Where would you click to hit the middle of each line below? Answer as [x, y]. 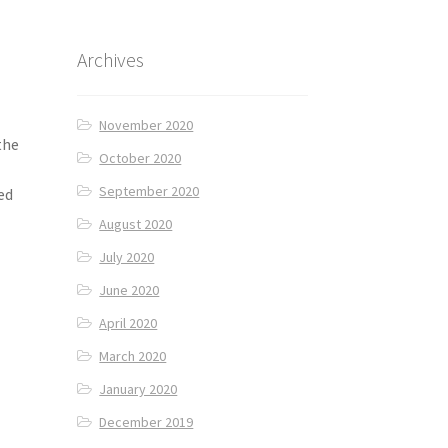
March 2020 [133, 356]
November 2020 [146, 125]
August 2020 [136, 224]
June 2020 [129, 290]
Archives [110, 59]
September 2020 [149, 191]
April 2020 [128, 323]
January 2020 [138, 389]
